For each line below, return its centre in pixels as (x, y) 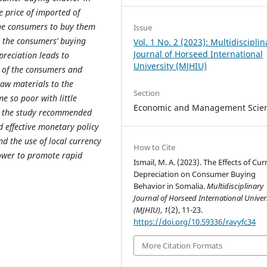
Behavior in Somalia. (170, 186)
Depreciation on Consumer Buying (195, 174)
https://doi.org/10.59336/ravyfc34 (195, 221)
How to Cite (155, 147)
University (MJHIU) (170, 66)
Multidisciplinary (235, 186)
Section (147, 93)
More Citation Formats (182, 246)
